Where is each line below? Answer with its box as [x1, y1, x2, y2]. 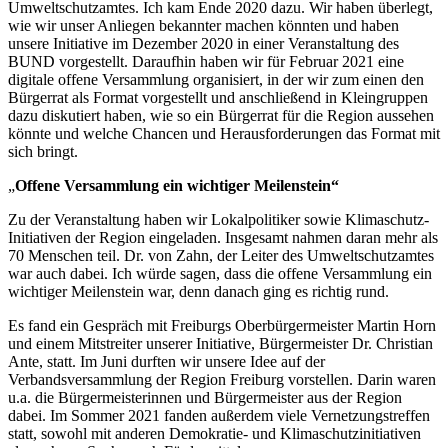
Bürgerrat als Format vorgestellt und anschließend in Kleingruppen [8, 88, 428, 106]
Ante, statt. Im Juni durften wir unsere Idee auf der [8, 352, 325, 370]
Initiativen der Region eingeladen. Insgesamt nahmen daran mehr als [8, 228, 438, 246]
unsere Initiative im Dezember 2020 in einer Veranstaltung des [8, 34, 399, 52]
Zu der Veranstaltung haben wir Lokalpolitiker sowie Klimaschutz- [8, 210, 429, 228]
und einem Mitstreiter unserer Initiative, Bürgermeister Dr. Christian [8, 334, 433, 352]
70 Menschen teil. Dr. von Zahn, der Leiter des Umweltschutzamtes [8, 246, 434, 264]
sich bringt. [8, 142, 78, 160]
